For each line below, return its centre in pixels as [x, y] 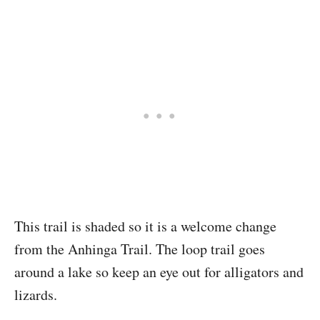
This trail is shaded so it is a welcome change [145, 226]
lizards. [36, 295]
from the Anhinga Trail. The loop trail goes [140, 249]
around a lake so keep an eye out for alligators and [159, 272]
